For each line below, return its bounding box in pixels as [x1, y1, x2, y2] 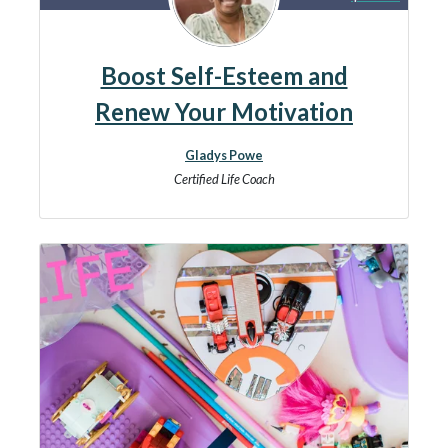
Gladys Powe [185, 147, 263, 163]
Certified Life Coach [173, 171, 275, 187]
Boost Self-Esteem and [100, 61, 348, 90]
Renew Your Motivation [95, 97, 353, 126]
